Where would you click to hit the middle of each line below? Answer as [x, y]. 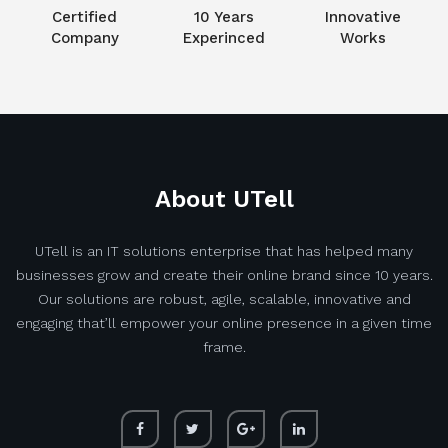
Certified [85, 17]
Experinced [223, 38]
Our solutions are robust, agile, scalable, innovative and [224, 299]
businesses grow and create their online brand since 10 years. [224, 275]
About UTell [224, 199]
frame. [224, 347]
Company [84, 38]
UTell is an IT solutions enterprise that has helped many [224, 251]
